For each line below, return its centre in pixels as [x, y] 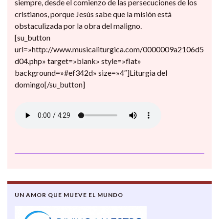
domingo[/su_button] [50, 85]
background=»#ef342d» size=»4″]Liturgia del [91, 73]
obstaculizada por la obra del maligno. [78, 26]
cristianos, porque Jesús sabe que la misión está [93, 14]
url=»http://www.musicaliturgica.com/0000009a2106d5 [109, 49]
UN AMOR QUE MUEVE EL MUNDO [69, 195]
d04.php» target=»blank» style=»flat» [78, 61]
